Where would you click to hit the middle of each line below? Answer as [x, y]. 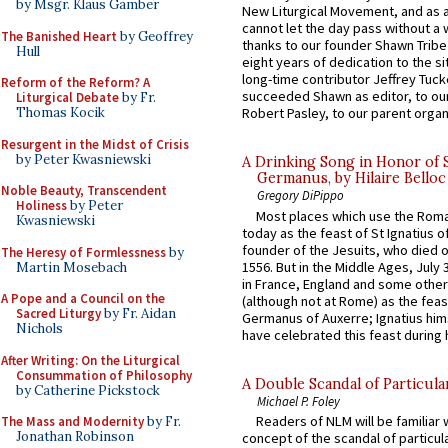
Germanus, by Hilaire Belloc [351, 178]
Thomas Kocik [60, 112]
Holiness [41, 205]
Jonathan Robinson [75, 436]
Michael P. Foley [298, 400]
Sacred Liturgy [58, 313]
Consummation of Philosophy [104, 375]
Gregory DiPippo [300, 195]
